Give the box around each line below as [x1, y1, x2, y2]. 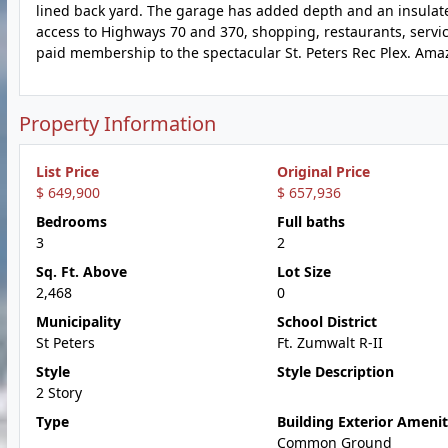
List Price [36, 162, 99, 181]
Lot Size [276, 262, 331, 281]
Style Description [276, 362, 394, 381]
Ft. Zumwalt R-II [276, 333, 383, 352]
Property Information [19, 110, 216, 137]
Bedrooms [36, 212, 107, 231]
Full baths [276, 212, 345, 231]
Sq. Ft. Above [36, 262, 127, 281]
